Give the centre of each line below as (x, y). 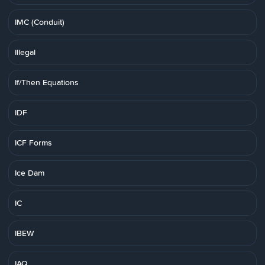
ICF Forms (33, 143)
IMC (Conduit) (40, 22)
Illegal (25, 52)
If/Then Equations (47, 82)
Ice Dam (30, 173)
